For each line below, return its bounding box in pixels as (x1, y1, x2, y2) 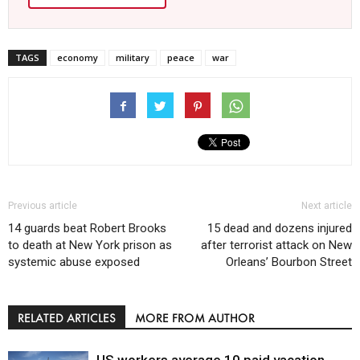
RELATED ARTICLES (18, 310, 116, 326)
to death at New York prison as (8, 238, 172, 253)
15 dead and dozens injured (207, 221, 352, 236)
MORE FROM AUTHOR (135, 310, 255, 326)
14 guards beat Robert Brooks (8, 221, 166, 236)
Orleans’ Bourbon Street (226, 255, 352, 270)
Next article (301, 200, 352, 212)
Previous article (8, 200, 77, 212)
